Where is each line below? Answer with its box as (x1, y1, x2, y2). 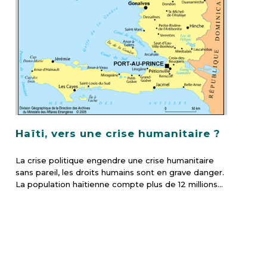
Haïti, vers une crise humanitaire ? (15, 128, 221, 140)
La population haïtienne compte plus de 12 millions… (15, 179, 223, 190)
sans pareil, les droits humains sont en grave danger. (15, 167, 225, 178)
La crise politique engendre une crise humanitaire (15, 156, 215, 166)
